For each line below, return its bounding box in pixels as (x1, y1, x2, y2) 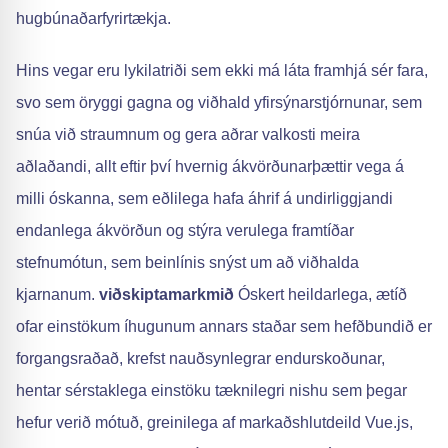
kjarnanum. (16, 286, 99, 303)
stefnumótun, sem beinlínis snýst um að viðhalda (16, 254, 359, 271)
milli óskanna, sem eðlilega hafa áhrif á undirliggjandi (16, 190, 393, 207)
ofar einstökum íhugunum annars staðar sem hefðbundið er (16, 318, 432, 335)
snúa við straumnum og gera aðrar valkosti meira (16, 126, 360, 143)
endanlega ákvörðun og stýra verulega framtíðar (16, 222, 354, 239)
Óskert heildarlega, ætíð (234, 286, 407, 303)
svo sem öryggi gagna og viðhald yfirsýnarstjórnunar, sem (16, 94, 422, 111)
